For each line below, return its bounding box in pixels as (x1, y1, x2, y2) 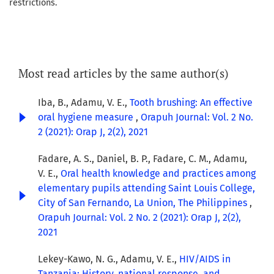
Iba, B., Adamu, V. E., (38, 97, 130, 109)
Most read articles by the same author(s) (18, 65, 229, 81)
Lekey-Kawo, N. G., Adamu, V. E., (38, 253, 179, 265)
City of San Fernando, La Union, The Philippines (38, 197, 250, 209)
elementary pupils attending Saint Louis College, (38, 182, 255, 194)
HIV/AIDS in (179, 253, 231, 265)
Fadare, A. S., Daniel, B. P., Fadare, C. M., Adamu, (38, 153, 247, 165)
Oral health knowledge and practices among (61, 168, 256, 180)
